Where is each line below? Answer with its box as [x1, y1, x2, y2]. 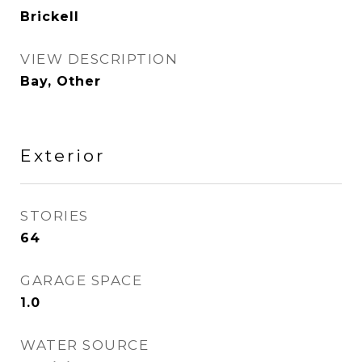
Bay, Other [20, 74, 101, 89]
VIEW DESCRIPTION [20, 51, 178, 67]
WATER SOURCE [20, 337, 149, 353]
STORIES [20, 208, 89, 224]
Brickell [20, 9, 79, 24]
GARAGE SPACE [20, 272, 142, 288]
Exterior [20, 145, 105, 166]
